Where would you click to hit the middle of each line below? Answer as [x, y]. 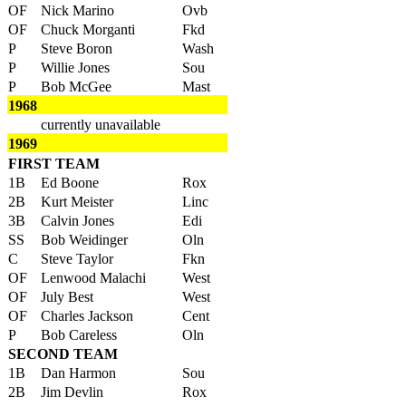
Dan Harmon [78, 373]
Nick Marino [77, 10]
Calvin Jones [77, 221]
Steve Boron [77, 48]
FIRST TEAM [54, 164]
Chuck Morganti [88, 29]
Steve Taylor [77, 259]
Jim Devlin [72, 392]
